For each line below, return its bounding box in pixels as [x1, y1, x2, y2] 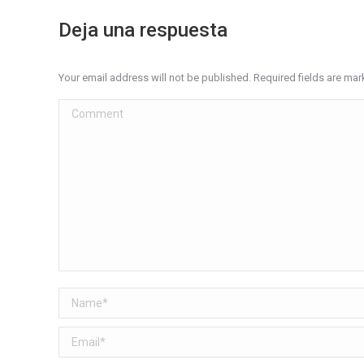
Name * [58, 291, 99, 305]
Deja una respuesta [58, 19, 227, 41]
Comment [58, 102, 112, 117]
